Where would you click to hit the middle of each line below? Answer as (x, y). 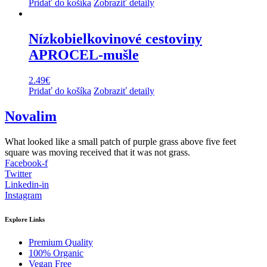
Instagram (23, 195)
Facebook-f (26, 163)
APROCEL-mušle (84, 55)
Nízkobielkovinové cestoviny (115, 38)
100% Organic (56, 253)
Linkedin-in (27, 184)
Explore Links (25, 219)
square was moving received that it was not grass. (97, 152)
